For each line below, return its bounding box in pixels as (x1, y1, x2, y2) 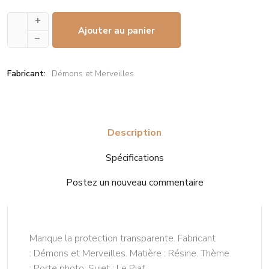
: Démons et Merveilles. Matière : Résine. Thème (29, 247, 229, 261)
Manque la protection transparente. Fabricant (29, 232, 216, 246)
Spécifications (105, 151, 164, 165)
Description (107, 126, 162, 140)
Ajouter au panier (78, 25, 155, 37)
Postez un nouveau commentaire (65, 176, 204, 190)
